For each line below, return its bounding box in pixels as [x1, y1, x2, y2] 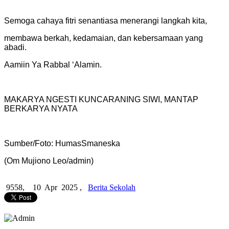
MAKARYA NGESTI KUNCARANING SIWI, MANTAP [4, 95, 198, 104]
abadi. [4, 43, 27, 52]
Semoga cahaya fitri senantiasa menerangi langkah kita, [4, 16, 207, 26]
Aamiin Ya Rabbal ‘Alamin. [4, 60, 102, 70]
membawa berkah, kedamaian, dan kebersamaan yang [4, 34, 203, 43]
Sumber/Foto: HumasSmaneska [4, 139, 120, 148]
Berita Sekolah [88, 183, 135, 192]
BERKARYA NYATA [4, 104, 78, 113]
